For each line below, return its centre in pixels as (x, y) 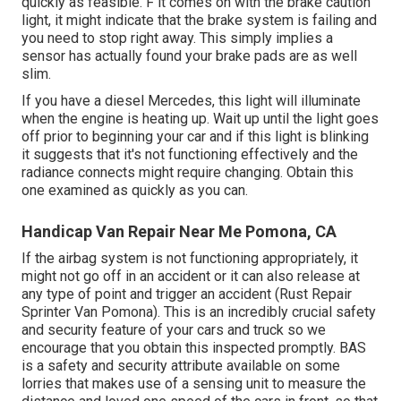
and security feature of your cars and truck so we (174, 329)
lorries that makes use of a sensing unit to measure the (194, 383)
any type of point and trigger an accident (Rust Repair (187, 294)
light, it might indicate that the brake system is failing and (199, 20)
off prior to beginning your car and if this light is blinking (195, 136)
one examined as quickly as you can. (135, 190)
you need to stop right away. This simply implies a (177, 38)
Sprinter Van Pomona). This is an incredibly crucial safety (199, 311)
